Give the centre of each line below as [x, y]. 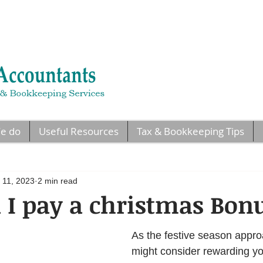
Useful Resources [78, 131]
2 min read [58, 181]
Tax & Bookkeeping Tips [190, 131]
